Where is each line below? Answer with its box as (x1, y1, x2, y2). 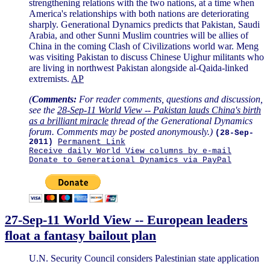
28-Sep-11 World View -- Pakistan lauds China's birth (57, 104, 261, 115)
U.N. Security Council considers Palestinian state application (29, 253, 259, 263)
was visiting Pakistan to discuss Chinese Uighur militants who (29, 51, 264, 62)
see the (29, 104, 57, 115)
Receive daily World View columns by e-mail (29, 146, 231, 155)
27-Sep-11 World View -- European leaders (5, 212, 248, 227)
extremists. (29, 73, 71, 84)
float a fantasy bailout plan (5, 227, 156, 243)
